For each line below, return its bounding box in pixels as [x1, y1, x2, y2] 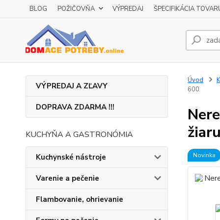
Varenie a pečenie [36, 173, 99, 183]
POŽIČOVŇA [57, 4, 95, 13]
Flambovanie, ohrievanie [36, 194, 123, 204]
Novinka [192, 151, 216, 159]
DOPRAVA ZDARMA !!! [36, 102, 114, 112]
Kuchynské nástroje [36, 152, 106, 162]
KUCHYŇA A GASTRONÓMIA [26, 129, 133, 140]
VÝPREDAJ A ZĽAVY [36, 81, 108, 91]
